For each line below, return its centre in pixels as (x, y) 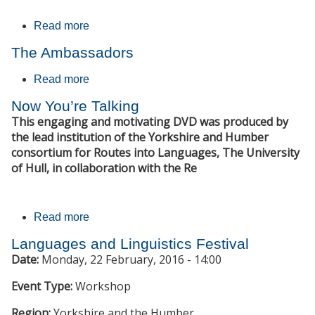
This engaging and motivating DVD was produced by (150, 122)
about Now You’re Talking (153, 217)
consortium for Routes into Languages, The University (155, 153)
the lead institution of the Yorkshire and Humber (140, 137)
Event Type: (43, 287)
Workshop (103, 287)
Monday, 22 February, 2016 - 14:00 (131, 260)
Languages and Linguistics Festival (130, 244)
